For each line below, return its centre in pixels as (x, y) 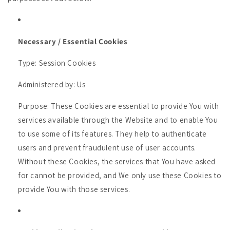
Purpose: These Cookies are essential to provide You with (119, 106)
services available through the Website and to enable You (118, 120)
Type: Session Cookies (57, 63)
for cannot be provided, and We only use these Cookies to (120, 175)
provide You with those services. (74, 189)
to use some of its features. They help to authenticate (112, 134)
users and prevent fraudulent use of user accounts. (107, 148)
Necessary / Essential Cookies (73, 41)
